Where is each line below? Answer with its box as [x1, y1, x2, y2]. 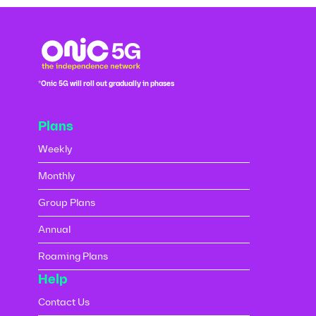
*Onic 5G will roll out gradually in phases [38, 79, 174, 89]
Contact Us [38, 296, 90, 309]
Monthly [38, 170, 75, 183]
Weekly [38, 143, 72, 156]
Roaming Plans [38, 250, 108, 263]
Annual [38, 224, 71, 236]
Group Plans [38, 197, 95, 209]
